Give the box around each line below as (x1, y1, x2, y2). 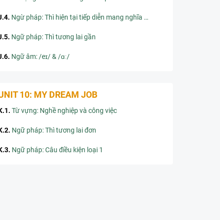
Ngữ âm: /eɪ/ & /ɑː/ (11, 53, 70, 60)
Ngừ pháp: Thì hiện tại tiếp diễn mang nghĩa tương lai (11, 13, 144, 21)
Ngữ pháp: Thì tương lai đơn (12, 126, 96, 134)
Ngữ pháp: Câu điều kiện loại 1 (12, 146, 103, 154)
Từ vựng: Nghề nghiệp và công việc (12, 107, 117, 114)
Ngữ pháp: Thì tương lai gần (11, 33, 96, 41)
